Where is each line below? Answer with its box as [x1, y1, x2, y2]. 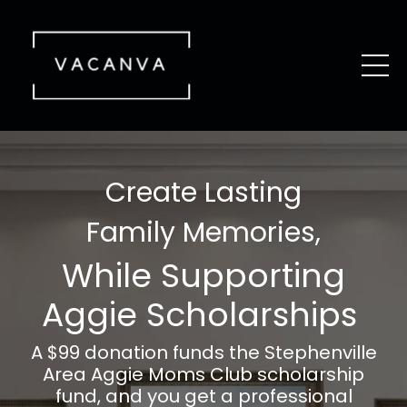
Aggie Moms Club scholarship [91, 362, 364, 388]
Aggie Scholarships [41, 292, 357, 339]
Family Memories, [86, 213, 321, 253]
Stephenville [263, 340, 377, 366]
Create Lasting [105, 174, 302, 213]
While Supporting [62, 253, 345, 300]
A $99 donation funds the [30, 340, 264, 366]
